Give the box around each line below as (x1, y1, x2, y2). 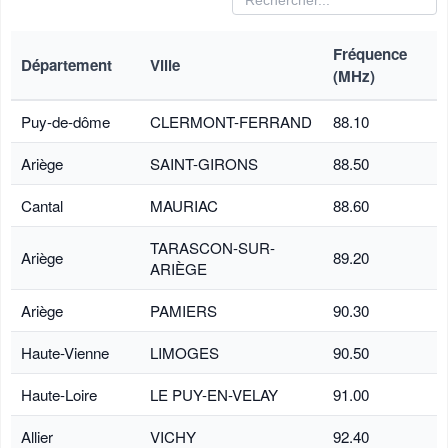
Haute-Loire (21, 383, 97, 405)
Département (21, 53, 112, 76)
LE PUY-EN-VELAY (150, 383, 278, 405)
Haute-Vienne (21, 341, 109, 363)
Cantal (21, 194, 63, 216)
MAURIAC (150, 194, 218, 216)
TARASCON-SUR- (150, 236, 275, 258)
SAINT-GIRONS (150, 152, 258, 174)
